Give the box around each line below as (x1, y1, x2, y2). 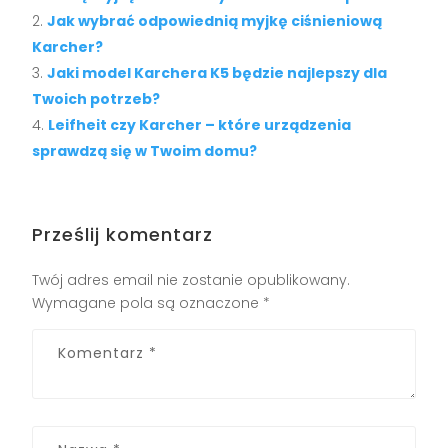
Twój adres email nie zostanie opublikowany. (32, 269, 351, 290)
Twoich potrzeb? (32, 88, 161, 109)
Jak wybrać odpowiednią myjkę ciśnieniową (47, 10, 383, 31)
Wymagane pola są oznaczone (32, 292, 264, 313)
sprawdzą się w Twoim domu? (32, 140, 258, 161)
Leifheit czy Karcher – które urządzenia (48, 114, 352, 135)
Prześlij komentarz (32, 221, 214, 247)
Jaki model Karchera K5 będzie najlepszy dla (47, 62, 388, 83)
